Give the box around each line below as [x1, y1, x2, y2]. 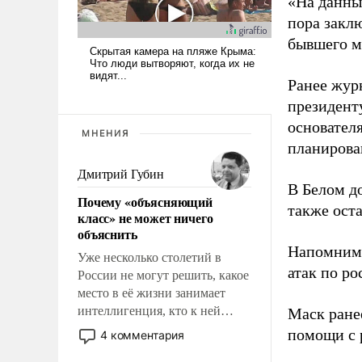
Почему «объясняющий [78, 192, 213, 211]
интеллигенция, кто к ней [78, 303, 221, 318]
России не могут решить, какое [78, 267, 249, 282]
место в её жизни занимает [78, 285, 225, 300]
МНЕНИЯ [82, 127, 129, 139]
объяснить [78, 224, 137, 243]
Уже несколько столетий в [78, 250, 221, 264]
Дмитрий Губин [78, 166, 164, 181]
